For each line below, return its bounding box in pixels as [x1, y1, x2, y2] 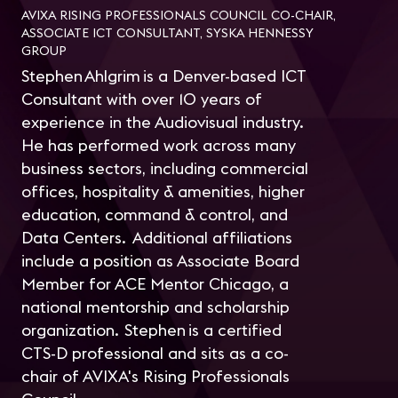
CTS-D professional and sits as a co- [21, 343, 289, 364]
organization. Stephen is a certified [21, 320, 282, 341]
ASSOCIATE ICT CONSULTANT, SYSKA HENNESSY [21, 25, 314, 42]
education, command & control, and [21, 204, 288, 226]
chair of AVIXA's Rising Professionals [21, 366, 290, 387]
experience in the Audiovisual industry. [21, 112, 304, 133]
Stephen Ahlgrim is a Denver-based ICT [21, 66, 306, 87]
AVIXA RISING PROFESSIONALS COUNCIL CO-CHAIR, [21, 7, 336, 24]
